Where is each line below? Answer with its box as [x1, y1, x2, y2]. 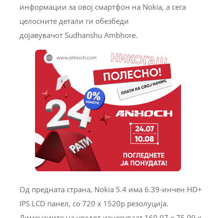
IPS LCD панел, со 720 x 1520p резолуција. [19, 199, 168, 209]
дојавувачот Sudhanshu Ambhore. [19, 30, 138, 40]
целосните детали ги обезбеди [19, 16, 129, 26]
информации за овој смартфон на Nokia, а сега [19, 2, 186, 12]
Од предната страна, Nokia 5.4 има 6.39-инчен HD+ [19, 184, 202, 195]
